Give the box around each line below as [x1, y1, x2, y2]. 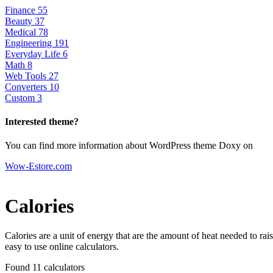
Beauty [5, 15, 35, 26]
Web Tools [5, 70, 49, 81]
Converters [5, 81, 49, 92]
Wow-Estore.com [5, 161, 72, 172]
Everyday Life [5, 48, 63, 59]
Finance [5, 4, 38, 15]
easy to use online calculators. [5, 241, 119, 252]
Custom [5, 92, 37, 103]
